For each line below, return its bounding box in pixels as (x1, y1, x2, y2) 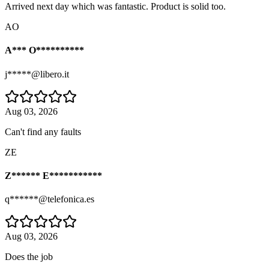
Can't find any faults (5, 126, 81, 137)
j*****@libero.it (5, 68, 69, 79)
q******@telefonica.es (5, 194, 94, 205)
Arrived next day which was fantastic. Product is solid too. (5, 1, 226, 12)
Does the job (5, 252, 53, 262)
